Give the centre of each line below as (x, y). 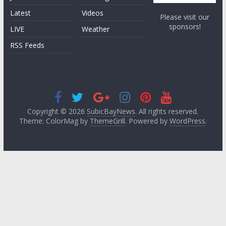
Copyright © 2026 (57, 111)
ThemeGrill (107, 121)
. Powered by (147, 121)
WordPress (187, 121)
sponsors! (185, 27)
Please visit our (185, 17)
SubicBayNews (111, 111)
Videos (93, 13)
